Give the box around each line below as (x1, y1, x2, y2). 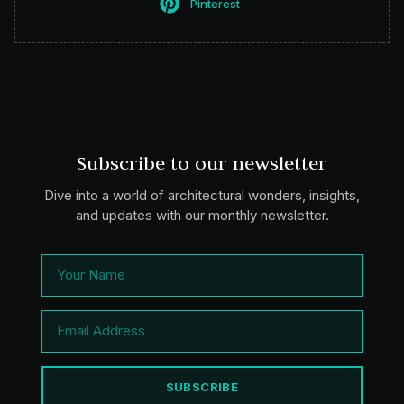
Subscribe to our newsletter (77, 150, 327, 175)
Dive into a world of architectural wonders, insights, (44, 186, 360, 204)
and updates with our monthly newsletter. (75, 206, 329, 224)
